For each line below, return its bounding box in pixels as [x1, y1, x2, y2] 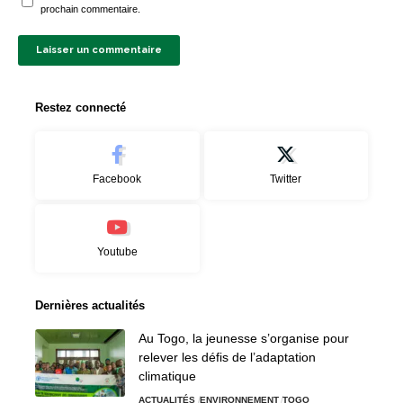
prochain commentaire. [40, 3, 140, 14]
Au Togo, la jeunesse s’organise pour [139, 330, 349, 345]
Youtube [96, 245, 138, 258]
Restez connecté [35, 100, 126, 114]
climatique [139, 368, 196, 383]
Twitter [270, 172, 302, 185]
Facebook [93, 172, 142, 185]
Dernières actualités [35, 298, 145, 312]
